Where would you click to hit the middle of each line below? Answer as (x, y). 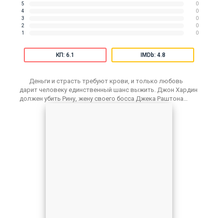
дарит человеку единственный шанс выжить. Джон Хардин (109, 90)
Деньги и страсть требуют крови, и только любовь (106, 81)
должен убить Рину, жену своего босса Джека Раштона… (104, 99)
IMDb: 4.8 (153, 55)
